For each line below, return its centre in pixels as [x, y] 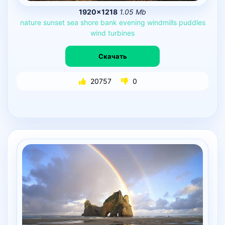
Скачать [113, 56]
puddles [192, 23]
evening [132, 23]
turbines [121, 33]
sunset [54, 23]
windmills [162, 23]
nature [30, 23]
